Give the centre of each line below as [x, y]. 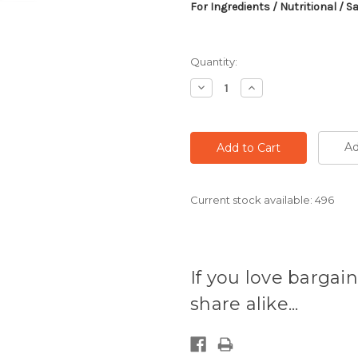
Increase [269, 87]
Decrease [221, 87]
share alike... [245, 304]
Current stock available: [253, 200]
